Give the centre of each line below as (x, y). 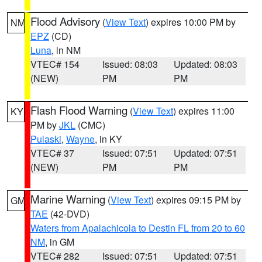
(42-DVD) (69, 214)
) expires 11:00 (204, 111)
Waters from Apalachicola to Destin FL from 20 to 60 (138, 228)
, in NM (66, 50)
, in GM (60, 242)
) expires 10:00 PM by (191, 22)
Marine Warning (68, 199)
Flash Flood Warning (79, 110)
